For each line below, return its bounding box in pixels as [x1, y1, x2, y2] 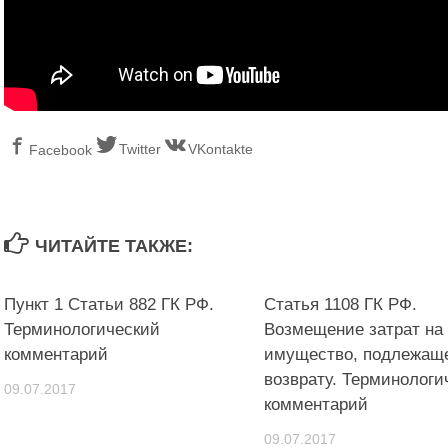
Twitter [119, 141, 161, 158]
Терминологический [4, 320, 160, 340]
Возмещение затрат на [263, 320, 443, 340]
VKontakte [188, 141, 253, 158]
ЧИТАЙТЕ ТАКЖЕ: [34, 236, 193, 257]
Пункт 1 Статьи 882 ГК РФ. [4, 295, 214, 315]
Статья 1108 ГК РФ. [263, 295, 417, 315]
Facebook [29, 142, 92, 159]
